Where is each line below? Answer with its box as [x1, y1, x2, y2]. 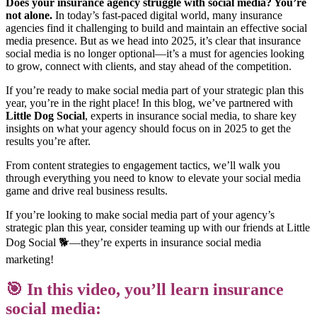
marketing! [6, 253, 54, 266]
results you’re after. [6, 135, 91, 148]
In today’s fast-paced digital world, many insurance [52, 9, 282, 22]
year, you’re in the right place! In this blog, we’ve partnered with [6, 97, 293, 110]
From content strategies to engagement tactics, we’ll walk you [6, 159, 280, 172]
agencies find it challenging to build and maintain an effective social [6, 22, 307, 35]
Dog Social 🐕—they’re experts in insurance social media [6, 236, 261, 249]
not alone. [6, 9, 52, 22]
